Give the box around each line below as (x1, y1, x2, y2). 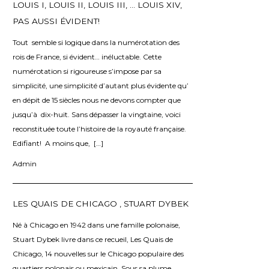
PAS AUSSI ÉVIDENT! (13, 16, 100, 26)
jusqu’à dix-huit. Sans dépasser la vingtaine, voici (13, 109, 181, 119)
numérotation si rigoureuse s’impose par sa (13, 66, 162, 76)
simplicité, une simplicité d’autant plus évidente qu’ (13, 80, 189, 90)
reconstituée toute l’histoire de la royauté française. (13, 124, 186, 133)
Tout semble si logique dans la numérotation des (13, 37, 180, 47)
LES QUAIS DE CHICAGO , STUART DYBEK (13, 198, 189, 208)
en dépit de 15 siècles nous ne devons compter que (13, 95, 181, 104)
